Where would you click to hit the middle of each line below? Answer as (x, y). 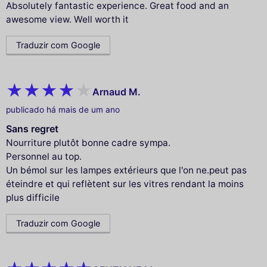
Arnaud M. (117, 91)
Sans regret (32, 129)
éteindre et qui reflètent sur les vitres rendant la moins (125, 184)
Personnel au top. (44, 157)
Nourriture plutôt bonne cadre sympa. (88, 143)
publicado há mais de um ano (63, 110)
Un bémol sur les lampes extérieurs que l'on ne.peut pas (126, 170)
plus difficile (33, 198)
